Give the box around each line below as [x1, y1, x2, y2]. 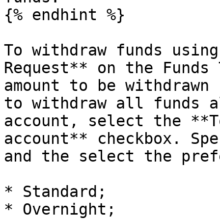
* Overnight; [4, 200, 116, 218]
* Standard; [4, 183, 107, 200]
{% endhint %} [4, 6, 125, 24]
